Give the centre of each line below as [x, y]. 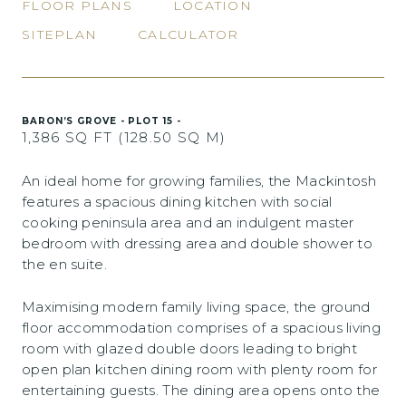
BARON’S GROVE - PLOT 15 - [101, 121]
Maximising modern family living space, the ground [196, 307]
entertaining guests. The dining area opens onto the [201, 390]
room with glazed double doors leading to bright [190, 348]
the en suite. [64, 264]
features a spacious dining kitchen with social [177, 202]
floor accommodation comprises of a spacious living [201, 328]
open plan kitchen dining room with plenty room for [199, 369]
